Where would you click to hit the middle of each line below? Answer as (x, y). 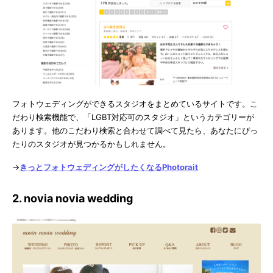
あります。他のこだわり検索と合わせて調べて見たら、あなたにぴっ (135, 130)
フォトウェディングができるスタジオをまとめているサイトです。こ (135, 103)
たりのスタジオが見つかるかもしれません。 (91, 144)
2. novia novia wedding (73, 198)
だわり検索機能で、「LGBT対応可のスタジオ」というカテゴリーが (133, 117)
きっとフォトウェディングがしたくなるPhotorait (109, 167)
